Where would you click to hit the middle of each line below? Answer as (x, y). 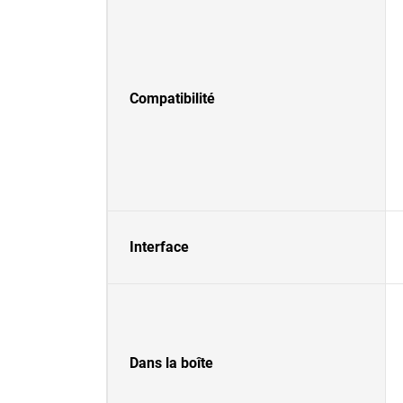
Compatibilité (172, 99)
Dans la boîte (171, 363)
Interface (159, 247)
